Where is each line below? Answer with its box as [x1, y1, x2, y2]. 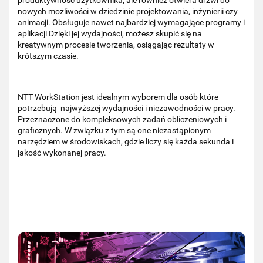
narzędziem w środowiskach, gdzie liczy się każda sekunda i [18, 136, 234, 146]
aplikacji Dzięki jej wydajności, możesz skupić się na [18, 28, 202, 38]
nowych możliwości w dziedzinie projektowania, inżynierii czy [18, 6, 238, 16]
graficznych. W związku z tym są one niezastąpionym [18, 125, 211, 135]
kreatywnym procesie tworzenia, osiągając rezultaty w [18, 39, 214, 49]
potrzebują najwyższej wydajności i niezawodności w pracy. [18, 103, 235, 113]
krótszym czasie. [18, 50, 80, 60]
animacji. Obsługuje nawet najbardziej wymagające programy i [18, 17, 245, 27]
